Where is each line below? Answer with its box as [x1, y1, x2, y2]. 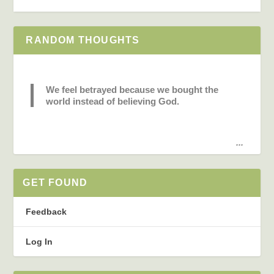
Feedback [26, 206, 67, 217]
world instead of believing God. [46, 95, 180, 106]
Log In [26, 236, 53, 246]
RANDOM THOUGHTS [26, 34, 140, 45]
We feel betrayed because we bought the [46, 84, 219, 95]
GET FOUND [23, 177, 88, 188]
